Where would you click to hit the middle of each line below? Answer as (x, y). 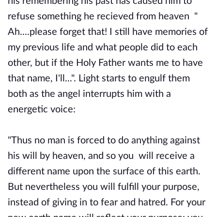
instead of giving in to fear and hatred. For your (107, 202)
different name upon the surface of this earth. (104, 171)
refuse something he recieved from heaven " (103, 16)
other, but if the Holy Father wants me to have (105, 63)
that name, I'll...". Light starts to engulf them (99, 78)
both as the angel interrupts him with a (89, 94)
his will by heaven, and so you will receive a (101, 156)
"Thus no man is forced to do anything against (104, 140)
